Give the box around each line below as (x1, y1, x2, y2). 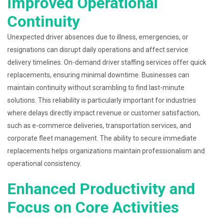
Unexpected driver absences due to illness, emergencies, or (7, 33, 188, 41)
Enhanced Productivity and (7, 180, 195, 198)
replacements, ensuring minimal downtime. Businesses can (7, 71, 189, 79)
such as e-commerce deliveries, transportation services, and (7, 122, 191, 129)
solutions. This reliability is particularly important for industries (7, 96, 196, 104)
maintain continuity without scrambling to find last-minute (7, 84, 184, 91)
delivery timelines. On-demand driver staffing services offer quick (7, 58, 206, 66)
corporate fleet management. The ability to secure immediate (7, 134, 197, 142)
